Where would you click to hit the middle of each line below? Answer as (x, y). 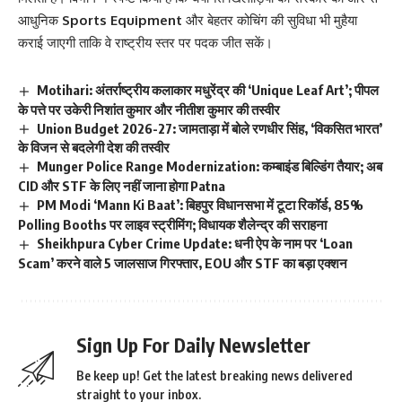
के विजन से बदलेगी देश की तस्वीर (94, 148)
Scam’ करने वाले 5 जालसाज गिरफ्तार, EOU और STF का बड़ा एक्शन (183, 263)
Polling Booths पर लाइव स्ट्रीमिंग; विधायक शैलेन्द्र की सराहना (172, 225)
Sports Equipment (122, 20)
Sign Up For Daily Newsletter (193, 345)
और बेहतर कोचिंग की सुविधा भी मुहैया (270, 20)
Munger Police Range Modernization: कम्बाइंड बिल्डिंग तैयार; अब (210, 166)
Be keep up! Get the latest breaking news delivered (214, 376)
